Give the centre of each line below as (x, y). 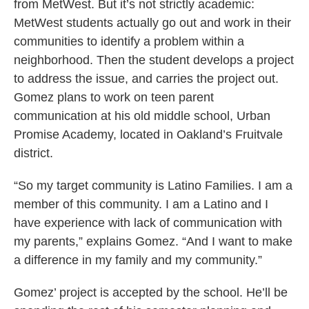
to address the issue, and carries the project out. (146, 79)
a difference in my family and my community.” (138, 260)
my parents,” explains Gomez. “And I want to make (153, 242)
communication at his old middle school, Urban (142, 116)
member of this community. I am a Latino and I (141, 205)
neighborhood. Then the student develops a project (154, 60)
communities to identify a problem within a (129, 42)
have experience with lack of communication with (148, 223)
